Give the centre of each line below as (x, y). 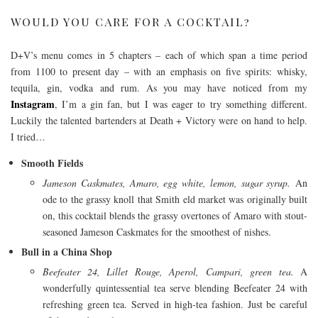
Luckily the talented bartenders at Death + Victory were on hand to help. (159, 120)
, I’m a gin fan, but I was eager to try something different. (181, 104)
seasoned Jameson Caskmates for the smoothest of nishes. (157, 231)
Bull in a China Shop (67, 251)
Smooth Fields (52, 163)
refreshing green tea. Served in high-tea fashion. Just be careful (175, 304)
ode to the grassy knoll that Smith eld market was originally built (175, 199)
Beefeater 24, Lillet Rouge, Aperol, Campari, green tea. (168, 271)
